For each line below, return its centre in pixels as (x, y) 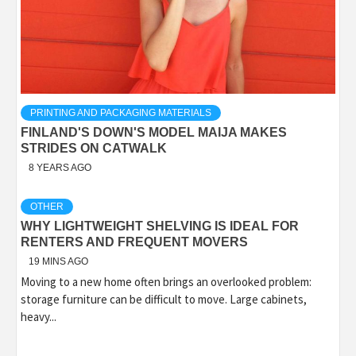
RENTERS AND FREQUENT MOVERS (134, 242)
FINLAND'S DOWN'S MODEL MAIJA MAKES (154, 132)
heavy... (39, 317)
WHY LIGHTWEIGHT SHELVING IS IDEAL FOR (160, 226)
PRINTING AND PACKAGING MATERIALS (121, 113)
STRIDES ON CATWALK (94, 148)
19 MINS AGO (58, 261)
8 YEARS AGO (60, 168)
